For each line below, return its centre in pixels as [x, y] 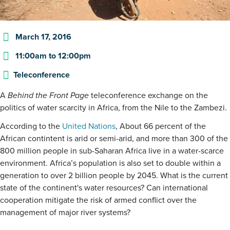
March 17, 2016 [44, 37]
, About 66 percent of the [161, 127]
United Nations [89, 127]
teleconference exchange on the [148, 96]
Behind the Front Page [48, 96]
